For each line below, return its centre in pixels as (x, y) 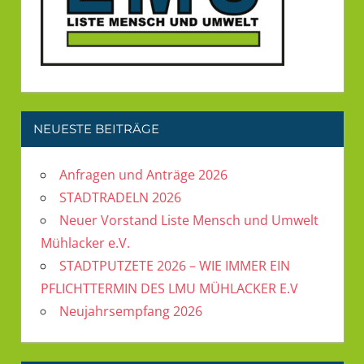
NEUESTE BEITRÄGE (96, 129)
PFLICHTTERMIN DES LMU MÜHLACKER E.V (169, 288)
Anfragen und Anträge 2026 (143, 174)
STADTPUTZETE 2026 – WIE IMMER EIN (174, 265)
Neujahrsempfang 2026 (130, 311)
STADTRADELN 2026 (120, 197)
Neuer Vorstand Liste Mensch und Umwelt (188, 220)
